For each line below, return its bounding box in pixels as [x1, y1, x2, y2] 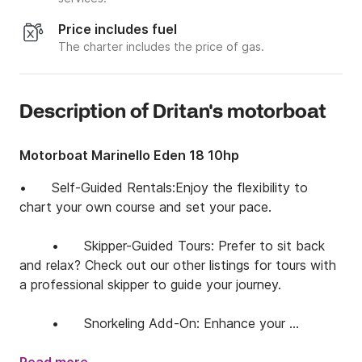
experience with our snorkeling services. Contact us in [19, 335, 340, 351]
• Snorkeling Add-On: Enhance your [19, 315, 285, 332]
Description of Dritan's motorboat [19, 100, 326, 126]
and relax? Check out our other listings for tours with [19, 257, 336, 274]
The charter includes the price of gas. [58, 40, 264, 54]
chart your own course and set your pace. [19, 199, 271, 216]
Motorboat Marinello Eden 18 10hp [19, 147, 239, 164]
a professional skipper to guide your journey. [19, 276, 281, 293]
